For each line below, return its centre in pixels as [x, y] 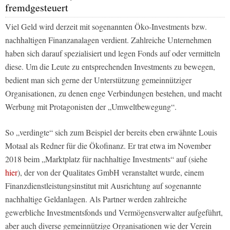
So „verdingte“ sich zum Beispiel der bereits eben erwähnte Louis [111, 132]
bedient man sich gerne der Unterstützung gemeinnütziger [98, 80]
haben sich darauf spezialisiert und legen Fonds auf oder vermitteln [113, 53]
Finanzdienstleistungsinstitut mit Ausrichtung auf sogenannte [103, 185]
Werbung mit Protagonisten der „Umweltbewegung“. [91, 106]
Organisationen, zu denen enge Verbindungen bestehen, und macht [113, 93]
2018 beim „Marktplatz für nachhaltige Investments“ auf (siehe [106, 159]
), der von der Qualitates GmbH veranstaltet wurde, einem [111, 172]
